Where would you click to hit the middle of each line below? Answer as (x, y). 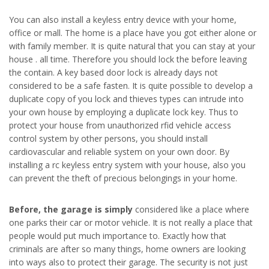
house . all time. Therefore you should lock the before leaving (128, 59)
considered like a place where (191, 209)
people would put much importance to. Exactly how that (118, 236)
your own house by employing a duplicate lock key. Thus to (124, 112)
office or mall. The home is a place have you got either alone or (133, 33)
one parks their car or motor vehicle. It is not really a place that (131, 222)
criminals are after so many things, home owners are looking (127, 249)
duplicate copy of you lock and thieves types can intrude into (126, 99)
